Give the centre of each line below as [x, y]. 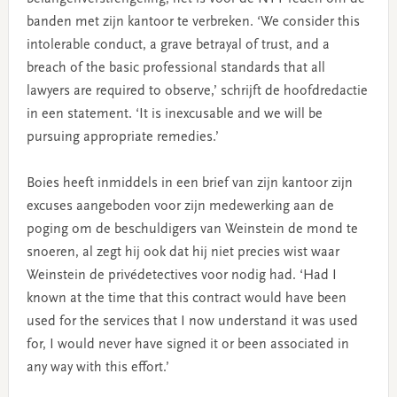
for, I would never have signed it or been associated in [187, 344]
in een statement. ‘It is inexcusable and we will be [174, 114]
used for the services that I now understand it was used [192, 321]
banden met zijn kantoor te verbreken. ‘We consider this [193, 22]
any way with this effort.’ [97, 367]
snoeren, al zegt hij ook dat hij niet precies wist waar [183, 252]
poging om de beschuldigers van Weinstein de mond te [192, 229]
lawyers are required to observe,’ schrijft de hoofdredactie [197, 91]
